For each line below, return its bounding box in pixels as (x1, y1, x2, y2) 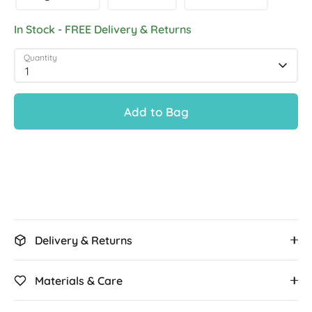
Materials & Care (35, 274, 123, 288)
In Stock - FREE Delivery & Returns (14, 22, 192, 36)
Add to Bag (123, 104, 189, 119)
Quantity (24, 52, 57, 63)
